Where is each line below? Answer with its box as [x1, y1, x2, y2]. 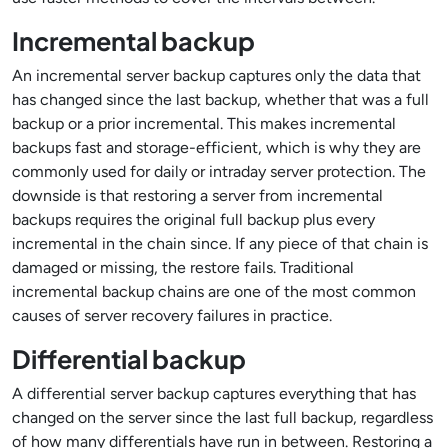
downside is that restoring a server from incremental [12, 186, 383, 205]
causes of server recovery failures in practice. [12, 306, 332, 325]
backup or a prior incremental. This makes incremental [12, 114, 396, 133]
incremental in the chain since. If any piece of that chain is [12, 234, 428, 253]
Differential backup [12, 343, 246, 375]
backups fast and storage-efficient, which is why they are [12, 138, 421, 157]
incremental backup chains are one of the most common [12, 282, 416, 301]
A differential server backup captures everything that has [12, 384, 416, 403]
